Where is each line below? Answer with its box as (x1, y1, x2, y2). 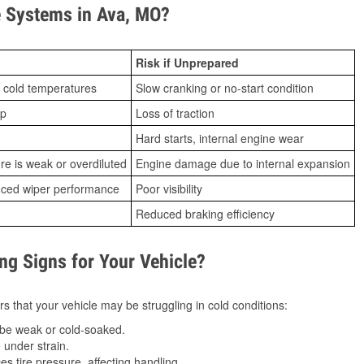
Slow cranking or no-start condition (136, 80, 314, 96)
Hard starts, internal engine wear (136, 130, 304, 146)
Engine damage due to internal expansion (136, 155, 350, 171)
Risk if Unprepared (136, 54, 239, 71)
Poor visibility (136, 180, 202, 197)
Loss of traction (136, 105, 214, 121)
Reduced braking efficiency (136, 206, 275, 222)
